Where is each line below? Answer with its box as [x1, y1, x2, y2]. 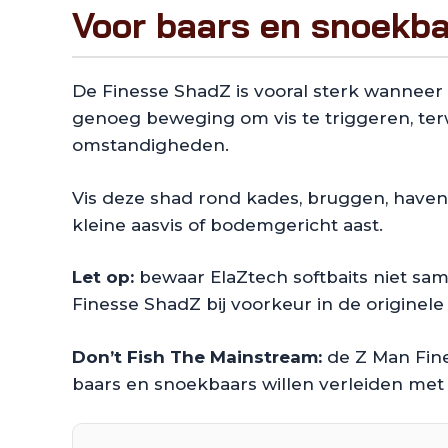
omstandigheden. [72, 135, 229, 156]
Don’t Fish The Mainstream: [72, 346, 322, 367]
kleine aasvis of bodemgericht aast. [72, 214, 383, 235]
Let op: [72, 267, 134, 288]
